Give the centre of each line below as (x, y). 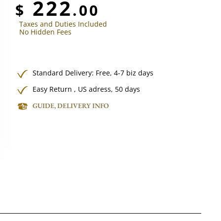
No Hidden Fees (46, 32)
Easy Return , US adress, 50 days (87, 89)
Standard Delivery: (64, 73)
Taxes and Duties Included (63, 24)
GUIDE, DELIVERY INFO (71, 106)
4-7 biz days (134, 73)
